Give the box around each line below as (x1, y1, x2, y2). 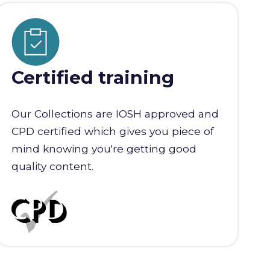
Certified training (11, 66, 175, 89)
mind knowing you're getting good (11, 142, 197, 155)
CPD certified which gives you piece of (11, 125, 215, 138)
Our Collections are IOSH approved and (11, 107, 219, 121)
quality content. (11, 160, 94, 173)
